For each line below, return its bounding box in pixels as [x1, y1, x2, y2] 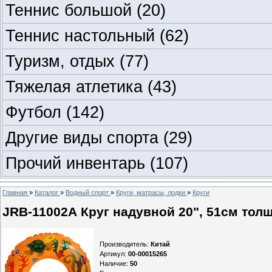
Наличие [100, 260, 126, 268]
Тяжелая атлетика [5, 77, 148, 96]
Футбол [5, 103, 66, 121]
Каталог [35, 188, 58, 196]
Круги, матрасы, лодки [116, 188, 185, 196]
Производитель [100, 240, 147, 248]
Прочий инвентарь [5, 154, 150, 172]
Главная [2, 188, 27, 196]
